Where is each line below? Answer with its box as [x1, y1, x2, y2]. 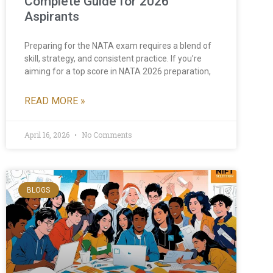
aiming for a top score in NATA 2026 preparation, [24, 66, 211, 76]
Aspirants [24, 9, 79, 24]
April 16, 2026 [24, 129, 71, 140]
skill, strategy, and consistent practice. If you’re [24, 53, 202, 63]
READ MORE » [24, 94, 85, 107]
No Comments [80, 129, 132, 140]
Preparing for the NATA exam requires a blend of [24, 40, 211, 51]
